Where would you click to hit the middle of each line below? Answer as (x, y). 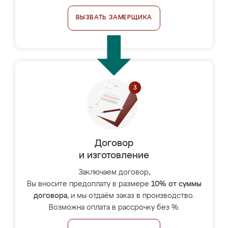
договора (50, 196)
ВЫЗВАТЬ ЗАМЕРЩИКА (114, 18)
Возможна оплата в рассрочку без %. (114, 208)
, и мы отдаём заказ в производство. (131, 196)
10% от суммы (176, 184)
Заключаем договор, (114, 173)
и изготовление (114, 156)
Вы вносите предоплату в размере (89, 184)
